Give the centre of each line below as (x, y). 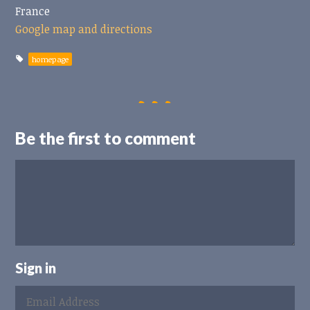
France (33, 11)
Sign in (36, 267)
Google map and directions (84, 29)
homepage (50, 59)
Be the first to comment (106, 138)
